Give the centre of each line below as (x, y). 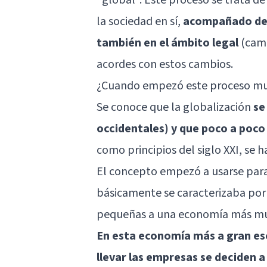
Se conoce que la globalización (175, 107)
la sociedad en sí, (140, 21)
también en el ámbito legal (167, 43)
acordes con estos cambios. (165, 64)
